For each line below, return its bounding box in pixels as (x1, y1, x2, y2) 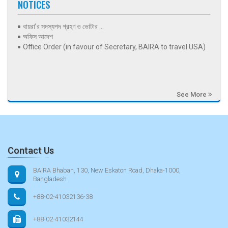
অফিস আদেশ (23, 32, 53, 41)
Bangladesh (33, 175, 67, 183)
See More (177, 90, 208, 98)
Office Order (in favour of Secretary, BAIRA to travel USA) (23, 42, 206, 51)
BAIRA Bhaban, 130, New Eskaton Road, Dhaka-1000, (33, 166, 181, 174)
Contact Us (8, 145, 54, 156)
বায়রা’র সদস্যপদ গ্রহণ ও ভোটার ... (23, 22, 104, 31)
